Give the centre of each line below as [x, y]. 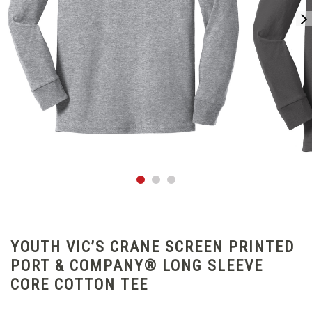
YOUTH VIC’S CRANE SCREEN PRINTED [153, 247]
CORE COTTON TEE [79, 284]
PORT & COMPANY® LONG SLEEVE [137, 265]
